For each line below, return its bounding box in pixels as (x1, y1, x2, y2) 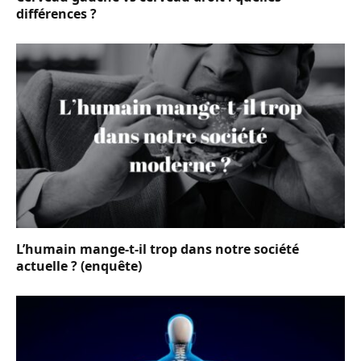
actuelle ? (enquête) (16, 257, 142, 276)
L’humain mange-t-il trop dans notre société (16, 240, 299, 259)
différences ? (16, 4, 97, 23)
